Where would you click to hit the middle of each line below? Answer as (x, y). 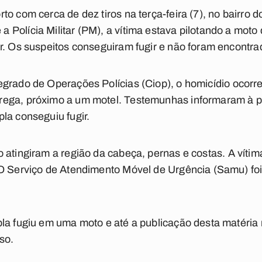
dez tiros (102, 14)
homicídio (207, 84)
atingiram (28, 153)
